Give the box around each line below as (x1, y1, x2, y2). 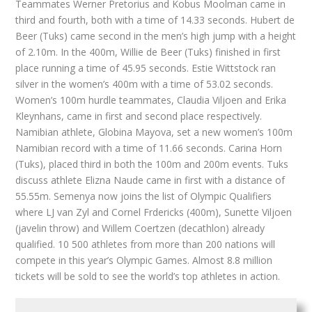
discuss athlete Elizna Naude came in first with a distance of (15, 173, 286, 187)
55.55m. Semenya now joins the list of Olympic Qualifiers (15, 189, 272, 203)
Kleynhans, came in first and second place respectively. (15, 109, 263, 123)
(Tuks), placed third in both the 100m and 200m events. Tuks (15, 157, 289, 171)
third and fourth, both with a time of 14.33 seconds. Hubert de (15, 13, 295, 27)
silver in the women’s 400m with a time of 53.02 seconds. (15, 77, 274, 91)
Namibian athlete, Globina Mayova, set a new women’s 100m (15, 125, 293, 139)
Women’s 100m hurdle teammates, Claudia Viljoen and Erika (15, 93, 287, 107)
